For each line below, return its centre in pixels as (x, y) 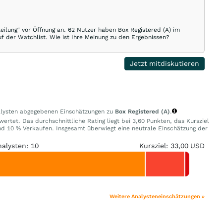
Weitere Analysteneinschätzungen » (157, 196)
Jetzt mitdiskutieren (165, 63)
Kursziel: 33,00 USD (172, 146)
